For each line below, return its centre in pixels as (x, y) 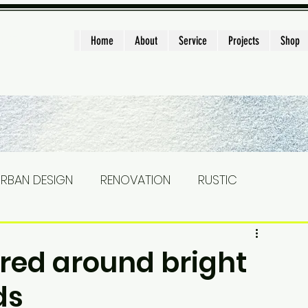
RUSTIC (218, 180)
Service (193, 41)
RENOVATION (135, 180)
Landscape (115, 235)
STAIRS (35, 235)
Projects (244, 41)
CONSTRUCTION (221, 235)
